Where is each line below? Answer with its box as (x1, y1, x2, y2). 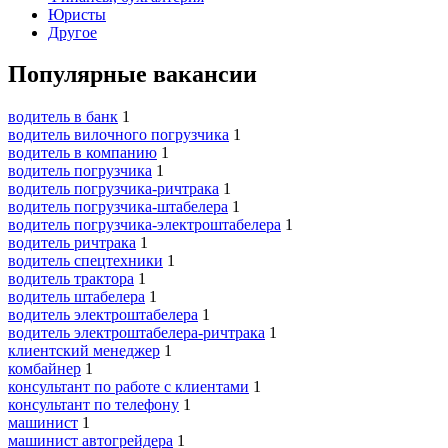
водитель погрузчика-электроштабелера (8, 216, 281, 234)
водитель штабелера (8, 288, 145, 306)
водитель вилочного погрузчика (8, 126, 229, 144)
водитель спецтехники (8, 252, 163, 270)
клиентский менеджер (8, 342, 160, 360)
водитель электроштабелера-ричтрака (8, 324, 265, 342)
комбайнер (8, 360, 81, 378)
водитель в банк (8, 108, 118, 126)
